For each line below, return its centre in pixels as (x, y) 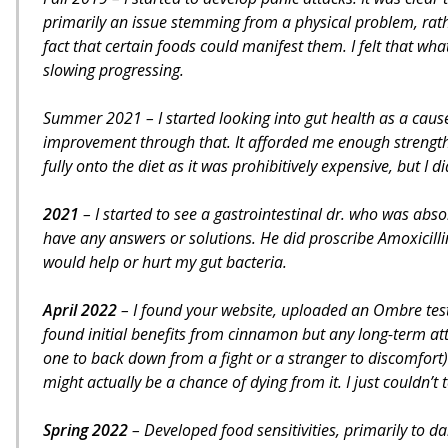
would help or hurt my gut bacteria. (165, 262)
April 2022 (82, 310)
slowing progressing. (113, 70)
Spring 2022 (85, 430)
